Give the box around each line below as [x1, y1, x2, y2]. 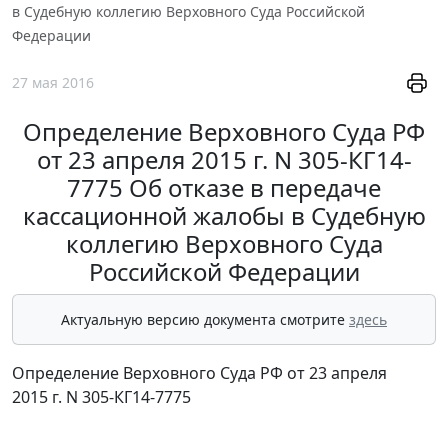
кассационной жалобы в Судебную [22, 199, 426, 233]
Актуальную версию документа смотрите [61, 310, 349, 330]
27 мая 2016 [12, 73, 94, 93]
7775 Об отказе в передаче [67, 171, 381, 205]
